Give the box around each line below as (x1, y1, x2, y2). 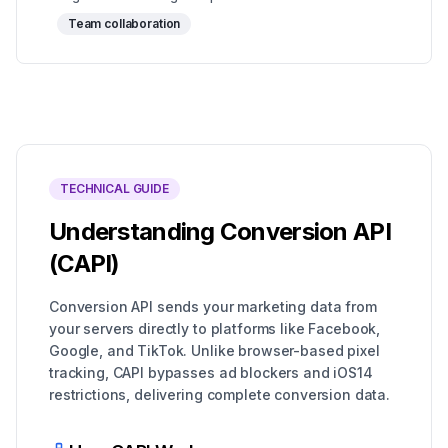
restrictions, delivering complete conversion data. (49, 386, 390, 403)
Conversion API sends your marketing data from (49, 298, 377, 315)
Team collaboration (67, 16, 181, 31)
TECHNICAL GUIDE (60, 181, 169, 196)
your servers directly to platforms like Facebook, (49, 320, 381, 337)
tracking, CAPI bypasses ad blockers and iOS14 (49, 364, 373, 381)
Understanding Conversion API (49, 217, 391, 246)
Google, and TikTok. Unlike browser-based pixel (49, 342, 380, 359)
